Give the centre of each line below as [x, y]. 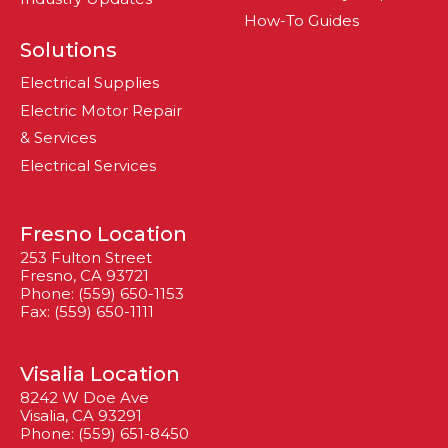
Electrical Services [88, 165]
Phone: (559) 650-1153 [102, 293]
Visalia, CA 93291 [81, 415]
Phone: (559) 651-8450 [104, 433]
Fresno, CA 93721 [84, 275]
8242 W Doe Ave [84, 397]
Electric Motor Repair [101, 110]
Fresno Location [103, 234]
